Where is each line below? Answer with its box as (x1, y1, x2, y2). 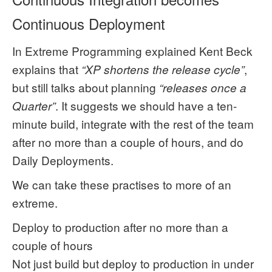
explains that (12, 61, 81, 77)
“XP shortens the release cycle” (81, 61, 244, 77)
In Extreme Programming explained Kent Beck (12, 42, 253, 59)
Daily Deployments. (12, 152, 114, 168)
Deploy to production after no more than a (12, 219, 228, 235)
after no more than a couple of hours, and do (12, 134, 243, 150)
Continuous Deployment (12, 13, 165, 34)
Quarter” (12, 98, 55, 114)
